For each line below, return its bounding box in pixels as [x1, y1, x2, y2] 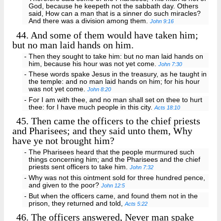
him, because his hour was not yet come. [29, 60, 159, 68]
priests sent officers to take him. [29, 163, 130, 171]
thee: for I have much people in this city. [29, 104, 155, 111]
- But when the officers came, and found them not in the [24, 192, 198, 200]
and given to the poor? [29, 182, 102, 189]
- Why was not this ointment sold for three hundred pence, [24, 174, 205, 182]
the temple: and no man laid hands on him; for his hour [29, 78, 200, 86]
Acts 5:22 [125, 201, 148, 207]
